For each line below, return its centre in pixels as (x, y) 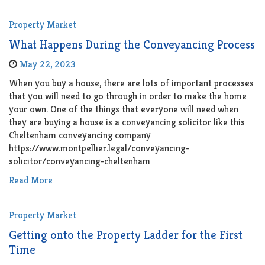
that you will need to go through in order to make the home (128, 96)
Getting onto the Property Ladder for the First (126, 235)
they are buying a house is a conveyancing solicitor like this (127, 122)
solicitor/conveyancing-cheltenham (80, 161)
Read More (31, 180)
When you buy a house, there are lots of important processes (131, 83)
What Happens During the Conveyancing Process (132, 45)
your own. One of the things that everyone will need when (124, 109)
